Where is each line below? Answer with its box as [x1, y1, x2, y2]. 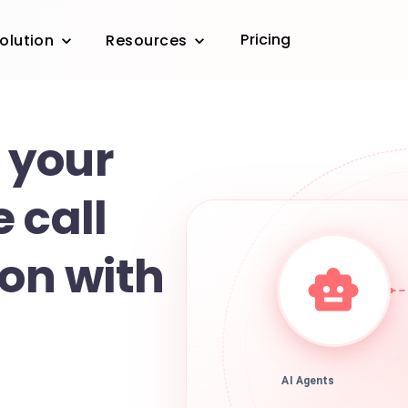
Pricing [240, 29, 291, 50]
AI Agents [281, 381, 335, 394]
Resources [106, 30, 188, 52]
